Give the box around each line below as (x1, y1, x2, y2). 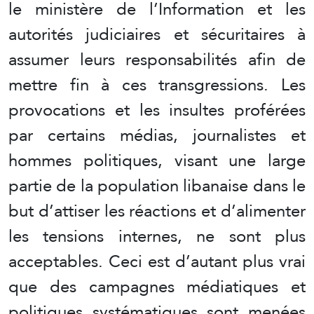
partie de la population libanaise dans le (8, 170, 306, 202)
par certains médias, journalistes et (8, 119, 306, 151)
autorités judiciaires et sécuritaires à (8, 18, 306, 50)
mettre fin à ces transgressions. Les (8, 69, 306, 101)
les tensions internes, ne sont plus (8, 220, 306, 252)
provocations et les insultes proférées (8, 94, 306, 126)
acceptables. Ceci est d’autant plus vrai (8, 245, 306, 278)
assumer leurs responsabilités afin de (8, 43, 306, 76)
